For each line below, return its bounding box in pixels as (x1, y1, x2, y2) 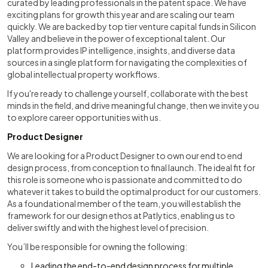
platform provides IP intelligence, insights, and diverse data (7, 45, 235, 56)
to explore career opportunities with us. (7, 112, 161, 123)
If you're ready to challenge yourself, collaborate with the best (7, 88, 248, 99)
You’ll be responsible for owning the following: (7, 241, 187, 252)
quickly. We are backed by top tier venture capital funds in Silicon (7, 21, 256, 32)
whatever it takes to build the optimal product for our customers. (7, 186, 261, 197)
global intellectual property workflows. (7, 69, 160, 80)
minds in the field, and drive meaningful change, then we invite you (7, 100, 259, 111)
